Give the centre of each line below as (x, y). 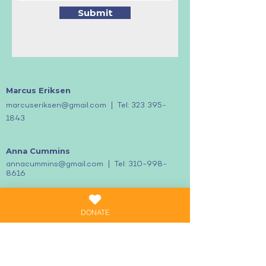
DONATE (95, 212)
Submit (95, 13)
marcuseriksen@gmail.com (56, 106)
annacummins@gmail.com (55, 164)
